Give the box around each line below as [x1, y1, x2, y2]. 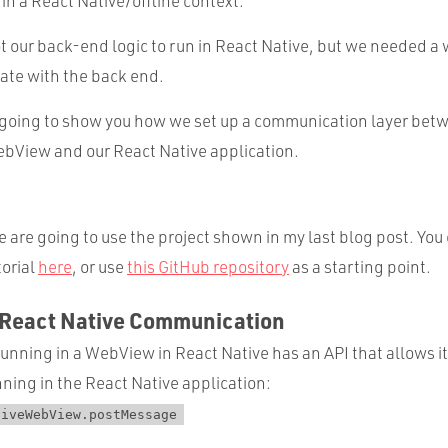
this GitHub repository [127, 255, 289, 277]
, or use [72, 255, 127, 277]
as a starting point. [289, 255, 431, 277]
